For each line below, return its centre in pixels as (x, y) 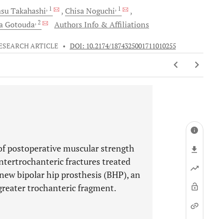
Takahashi (27, 11)
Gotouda (20, 24)
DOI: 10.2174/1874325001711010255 (123, 46)
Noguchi (100, 11)
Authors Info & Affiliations (102, 24)
